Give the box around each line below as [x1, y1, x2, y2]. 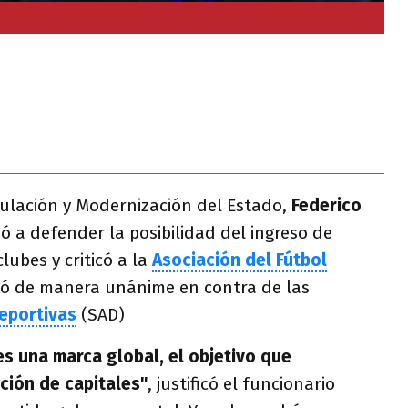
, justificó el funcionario [148, 373, 335, 394]
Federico [287, 195, 362, 216]
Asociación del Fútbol [152, 250, 327, 270]
